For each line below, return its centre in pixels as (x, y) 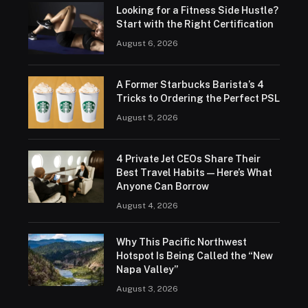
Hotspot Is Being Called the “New (194, 255)
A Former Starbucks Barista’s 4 (190, 84)
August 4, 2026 (147, 205)
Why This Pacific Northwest (181, 242)
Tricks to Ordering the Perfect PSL (198, 98)
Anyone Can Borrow (162, 186)
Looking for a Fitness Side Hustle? (197, 10)
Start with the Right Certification (195, 24)
